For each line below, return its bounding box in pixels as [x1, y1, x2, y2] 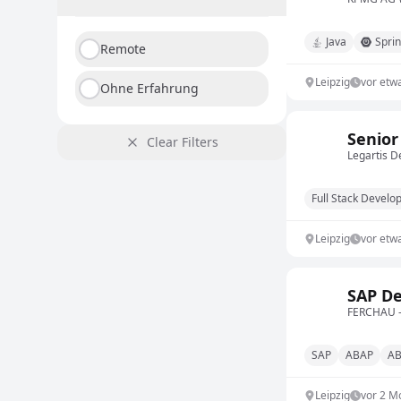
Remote [100, 40, 146, 57]
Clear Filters [147, 133, 218, 150]
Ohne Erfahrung [100, 80, 199, 97]
